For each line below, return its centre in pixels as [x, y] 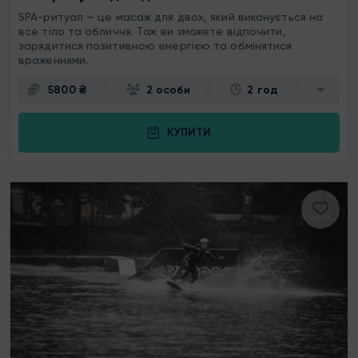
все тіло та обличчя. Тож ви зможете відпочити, [152, 31]
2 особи [168, 89]
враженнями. [54, 60]
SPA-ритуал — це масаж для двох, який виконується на [171, 16]
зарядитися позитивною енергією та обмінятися [155, 45]
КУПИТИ [189, 133]
